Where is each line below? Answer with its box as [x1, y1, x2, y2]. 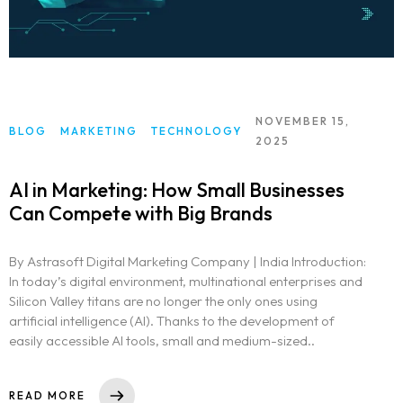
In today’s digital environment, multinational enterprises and [9, 273, 363, 291]
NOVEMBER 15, [255, 114, 350, 129]
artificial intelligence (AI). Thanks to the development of [9, 312, 335, 330]
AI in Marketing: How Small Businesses [9, 177, 345, 203]
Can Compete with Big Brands [9, 201, 273, 227]
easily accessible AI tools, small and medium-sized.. [9, 332, 315, 350]
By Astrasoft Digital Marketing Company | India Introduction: [9, 253, 366, 271]
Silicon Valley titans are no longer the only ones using [9, 292, 318, 310]
